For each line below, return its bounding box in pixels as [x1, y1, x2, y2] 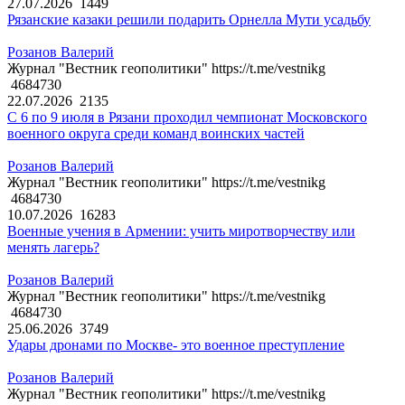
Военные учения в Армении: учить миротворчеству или [7, 223, 355, 240]
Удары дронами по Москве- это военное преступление [7, 337, 344, 353]
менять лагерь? [7, 240, 99, 256]
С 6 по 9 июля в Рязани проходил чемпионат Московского [7, 109, 367, 126]
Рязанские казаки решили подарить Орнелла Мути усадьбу [7, 12, 371, 28]
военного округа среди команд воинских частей [7, 126, 305, 142]
